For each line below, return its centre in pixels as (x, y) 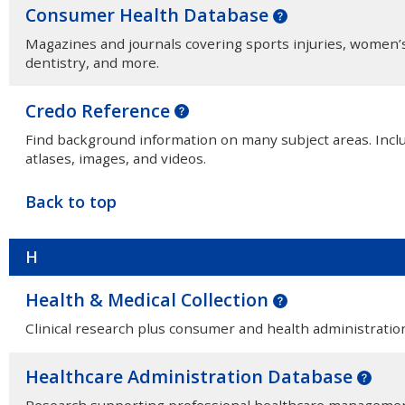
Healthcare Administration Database (191, 376)
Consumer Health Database (149, 15)
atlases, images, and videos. (115, 158)
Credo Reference (99, 110)
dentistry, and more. (92, 63)
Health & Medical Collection (149, 300)
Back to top (71, 202)
